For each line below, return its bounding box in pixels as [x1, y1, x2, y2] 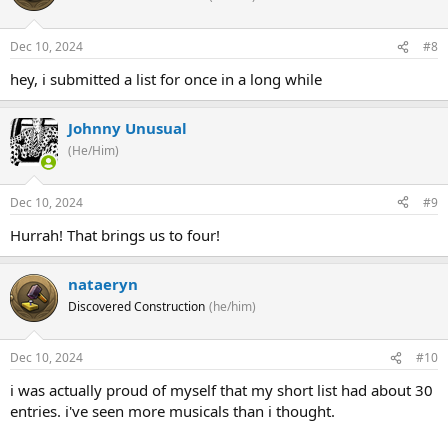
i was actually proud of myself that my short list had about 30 [10, 380, 433, 401]
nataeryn [68, 273, 138, 294]
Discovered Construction [68, 297, 205, 315]
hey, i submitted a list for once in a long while [10, 69, 322, 90]
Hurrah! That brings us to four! [10, 224, 220, 245]
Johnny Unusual [68, 118, 187, 139]
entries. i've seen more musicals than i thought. [10, 401, 335, 422]
